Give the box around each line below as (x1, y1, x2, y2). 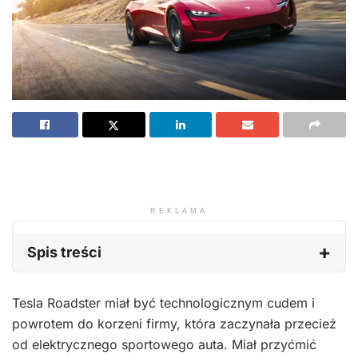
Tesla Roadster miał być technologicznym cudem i (12, 294, 315, 311)
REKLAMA (150, 206, 208, 215)
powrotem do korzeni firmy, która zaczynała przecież (12, 315, 336, 332)
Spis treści (27, 243, 101, 261)
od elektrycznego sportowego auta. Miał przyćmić (12, 336, 316, 352)
